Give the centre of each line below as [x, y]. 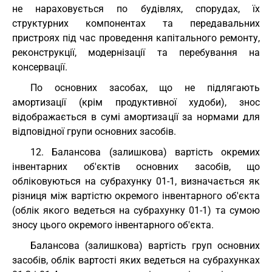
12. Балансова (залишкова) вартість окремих [145, 152]
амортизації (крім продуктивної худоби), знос [136, 102]
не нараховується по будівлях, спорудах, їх [136, 9]
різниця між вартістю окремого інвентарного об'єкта [136, 196]
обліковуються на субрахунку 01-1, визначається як [136, 181]
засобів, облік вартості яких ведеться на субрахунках [136, 260]
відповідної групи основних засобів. [94, 131]
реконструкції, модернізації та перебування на [136, 53]
